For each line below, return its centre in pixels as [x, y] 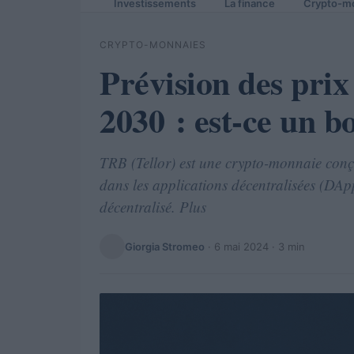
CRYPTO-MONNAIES [153, 45]
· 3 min [287, 246]
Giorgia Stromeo [165, 246]
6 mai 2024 [241, 246]
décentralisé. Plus [153, 207]
